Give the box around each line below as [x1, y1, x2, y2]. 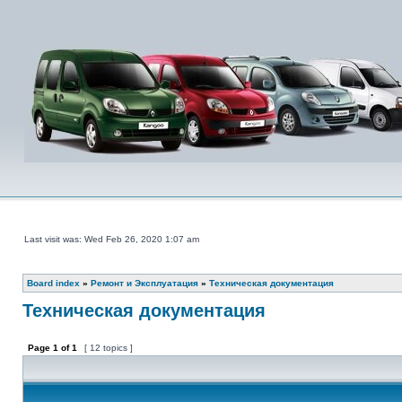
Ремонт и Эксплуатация [91, 278, 198, 288]
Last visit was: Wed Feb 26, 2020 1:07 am [24, 234, 199, 244]
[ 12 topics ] [82, 343, 135, 353]
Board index [27, 278, 80, 288]
